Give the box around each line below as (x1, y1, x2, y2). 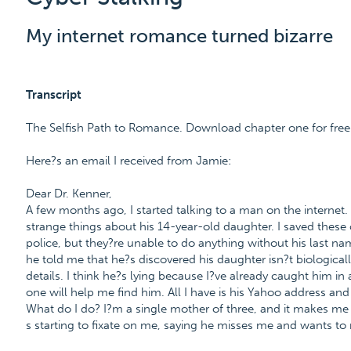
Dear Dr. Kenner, (25, 186, 112, 201)
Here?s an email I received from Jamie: (25, 154, 231, 168)
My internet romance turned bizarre (25, 24, 333, 47)
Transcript (25, 88, 81, 102)
